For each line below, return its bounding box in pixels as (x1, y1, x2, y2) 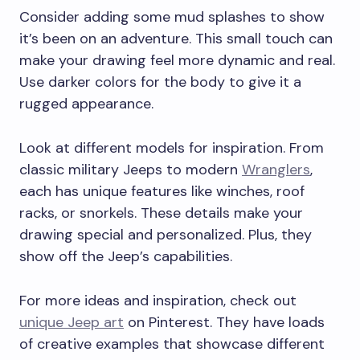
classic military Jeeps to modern (19, 160, 242, 180)
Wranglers (242, 160, 310, 180)
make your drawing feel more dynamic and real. (19, 51, 335, 71)
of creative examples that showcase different (19, 334, 325, 354)
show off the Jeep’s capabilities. (19, 247, 232, 267)
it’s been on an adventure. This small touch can (19, 29, 333, 49)
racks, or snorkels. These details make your (19, 203, 303, 223)
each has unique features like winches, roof (19, 182, 305, 202)
